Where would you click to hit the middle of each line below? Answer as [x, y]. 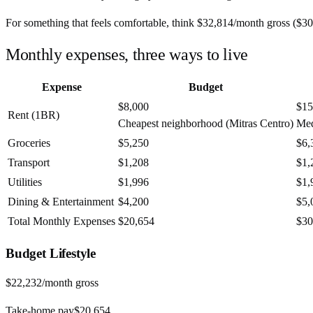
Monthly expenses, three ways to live [127, 54]
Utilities [25, 182]
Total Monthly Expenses [61, 221]
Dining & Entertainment [61, 202]
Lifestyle [71, 254]
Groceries [29, 143]
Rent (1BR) [34, 115]
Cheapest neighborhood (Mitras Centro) [206, 124]
